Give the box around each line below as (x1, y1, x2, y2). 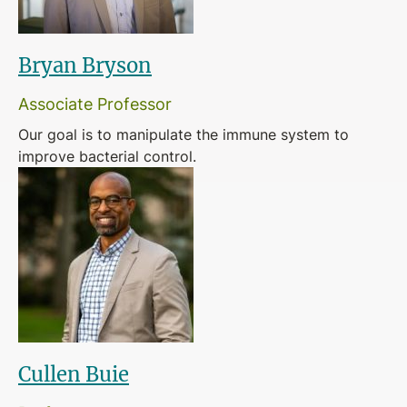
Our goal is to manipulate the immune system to (18, 124, 349, 144)
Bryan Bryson (18, 52, 152, 78)
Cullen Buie (18, 361, 129, 387)
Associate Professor (18, 92, 172, 115)
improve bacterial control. (18, 146, 196, 166)
